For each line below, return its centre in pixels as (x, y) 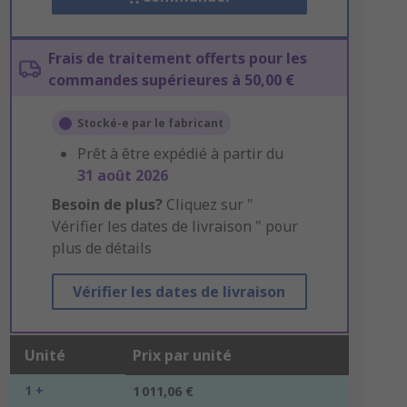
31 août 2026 (122, 175)
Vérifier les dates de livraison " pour (174, 226)
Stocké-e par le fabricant (150, 123)
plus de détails (101, 248)
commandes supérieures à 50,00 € (171, 80)
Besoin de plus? (107, 204)
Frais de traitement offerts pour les (177, 58)
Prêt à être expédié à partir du (180, 154)
